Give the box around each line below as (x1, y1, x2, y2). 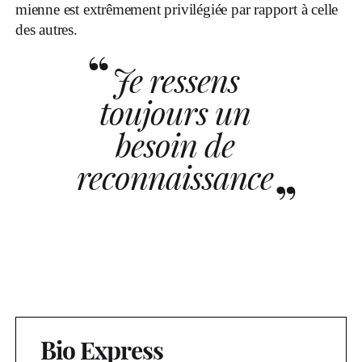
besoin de (116, 123, 234, 166)
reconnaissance (77, 155, 273, 198)
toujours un (99, 90, 250, 133)
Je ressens (111, 58, 239, 101)
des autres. (15, 20, 78, 38)
